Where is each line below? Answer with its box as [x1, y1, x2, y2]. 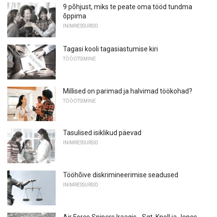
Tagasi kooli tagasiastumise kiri [63, 45, 158, 53]
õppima [63, 12, 86, 20]
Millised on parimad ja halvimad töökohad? [63, 87, 192, 95]
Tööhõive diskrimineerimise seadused [63, 170, 178, 179]
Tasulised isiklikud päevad [63, 129, 141, 137]
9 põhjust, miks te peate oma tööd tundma [63, 3, 192, 11]
